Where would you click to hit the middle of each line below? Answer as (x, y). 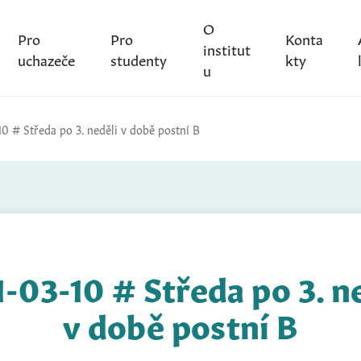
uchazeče (46, 58)
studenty (139, 58)
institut (226, 48)
